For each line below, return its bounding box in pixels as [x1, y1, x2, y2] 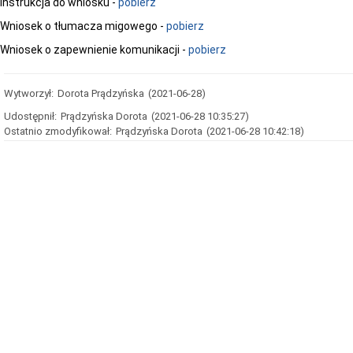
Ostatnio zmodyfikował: [4, 125, 112, 137]
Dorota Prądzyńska [58, 87, 144, 99]
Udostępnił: [4, 110, 57, 122]
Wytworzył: [4, 87, 54, 99]
